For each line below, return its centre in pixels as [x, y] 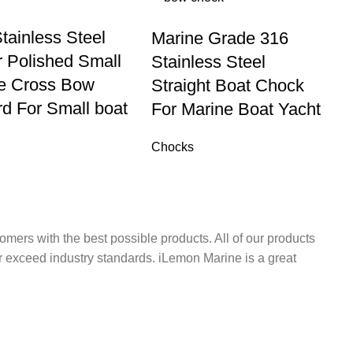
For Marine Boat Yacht [236, 110]
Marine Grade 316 [220, 39]
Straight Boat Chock [228, 86]
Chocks [173, 147]
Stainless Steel [209, 62]
